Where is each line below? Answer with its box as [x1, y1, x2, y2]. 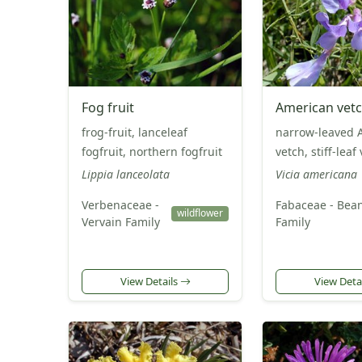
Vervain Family [82, 214, 160, 230]
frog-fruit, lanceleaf [82, 124, 187, 141]
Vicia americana [276, 166, 357, 183]
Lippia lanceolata [82, 166, 170, 183]
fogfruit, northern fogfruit [82, 144, 222, 160]
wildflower [176, 206, 223, 221]
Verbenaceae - [82, 197, 159, 213]
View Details [120, 274, 180, 289]
